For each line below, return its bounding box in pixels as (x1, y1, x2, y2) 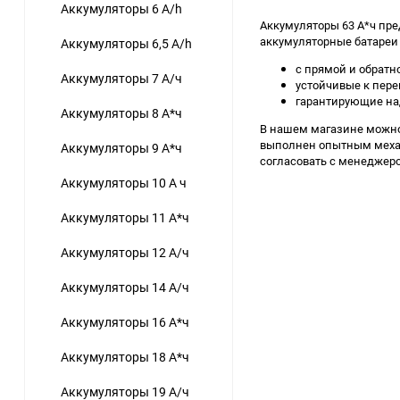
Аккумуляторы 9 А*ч (61, 139, 182, 157)
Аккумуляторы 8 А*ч (61, 104, 182, 122)
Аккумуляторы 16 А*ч (61, 313, 189, 331)
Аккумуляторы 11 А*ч (61, 209, 189, 227)
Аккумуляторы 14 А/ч (61, 279, 189, 296)
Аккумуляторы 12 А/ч (61, 244, 189, 262)
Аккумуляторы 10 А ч (61, 174, 187, 192)
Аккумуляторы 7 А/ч (61, 70, 182, 87)
